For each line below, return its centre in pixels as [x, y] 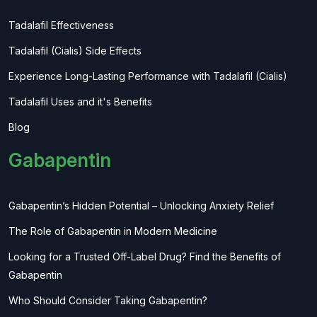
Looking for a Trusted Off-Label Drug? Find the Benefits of [145, 257]
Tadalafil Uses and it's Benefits [80, 102]
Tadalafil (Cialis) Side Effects [75, 51]
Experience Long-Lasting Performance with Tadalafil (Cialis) [148, 76]
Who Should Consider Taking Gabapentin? [108, 300]
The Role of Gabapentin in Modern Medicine [113, 231]
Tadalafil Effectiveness [61, 25]
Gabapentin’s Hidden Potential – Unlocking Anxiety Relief [141, 206]
